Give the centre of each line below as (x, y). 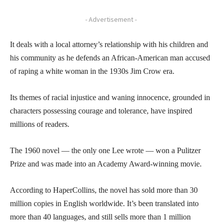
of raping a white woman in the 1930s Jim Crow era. (92, 71)
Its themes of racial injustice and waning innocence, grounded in (110, 97)
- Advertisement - (111, 19)
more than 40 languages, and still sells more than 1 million (100, 217)
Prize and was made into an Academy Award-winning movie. (106, 164)
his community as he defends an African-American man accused (110, 57)
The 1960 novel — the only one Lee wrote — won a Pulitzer (105, 150)
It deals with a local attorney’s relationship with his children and (109, 44)
